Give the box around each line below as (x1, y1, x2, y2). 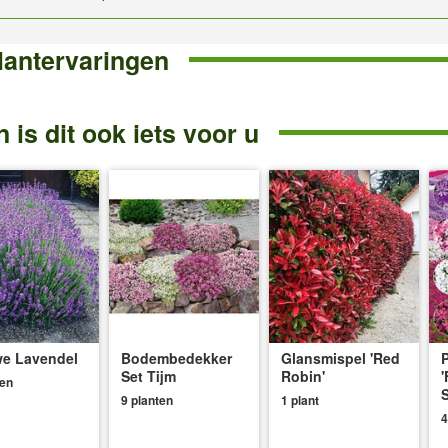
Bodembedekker (121, 347, 232, 368)
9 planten (121, 390, 173, 409)
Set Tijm (121, 365, 176, 386)
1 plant (281, 390, 319, 409)
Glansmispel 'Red (281, 347, 400, 368)
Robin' (281, 365, 325, 386)
